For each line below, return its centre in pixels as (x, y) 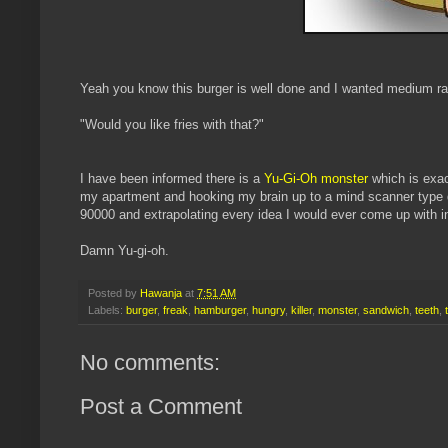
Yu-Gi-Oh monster (316, 179)
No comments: (150, 363)
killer (301, 310)
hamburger (220, 310)
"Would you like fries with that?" (172, 125)
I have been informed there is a (172, 179)
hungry (268, 310)
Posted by (114, 293)
